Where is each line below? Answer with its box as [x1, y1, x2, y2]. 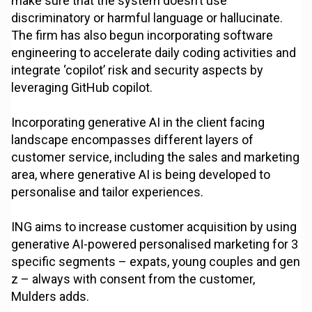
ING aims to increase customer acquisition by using [11, 219, 297, 235]
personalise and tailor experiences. [11, 185, 204, 200]
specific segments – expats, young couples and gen [11, 254, 301, 270]
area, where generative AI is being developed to [11, 167, 271, 182]
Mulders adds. [11, 289, 90, 304]
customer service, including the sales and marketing [11, 150, 300, 165]
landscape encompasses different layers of [11, 132, 254, 148]
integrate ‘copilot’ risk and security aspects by [11, 63, 264, 78]
